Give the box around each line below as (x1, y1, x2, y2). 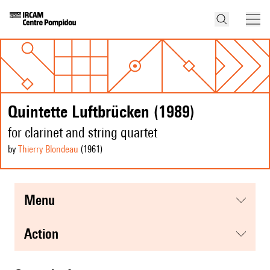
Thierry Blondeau (18, 143, 78, 155)
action (32, 225, 58, 242)
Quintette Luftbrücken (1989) (8, 101, 195, 122)
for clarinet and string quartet (8, 124, 157, 141)
